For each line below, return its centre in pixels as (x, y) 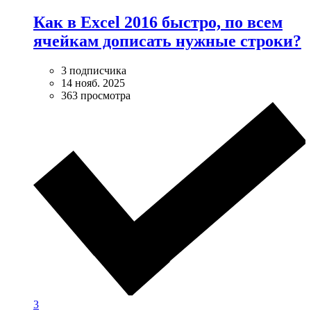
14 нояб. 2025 (93, 83)
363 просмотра (96, 96)
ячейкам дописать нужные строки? (167, 41)
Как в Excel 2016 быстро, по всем (158, 23)
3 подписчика (94, 71)
